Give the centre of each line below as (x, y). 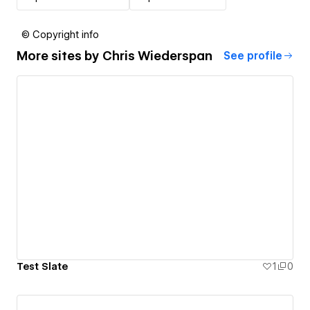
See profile (253, 56)
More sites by (60, 56)
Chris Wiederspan (157, 56)
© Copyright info (60, 34)
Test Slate (42, 267)
